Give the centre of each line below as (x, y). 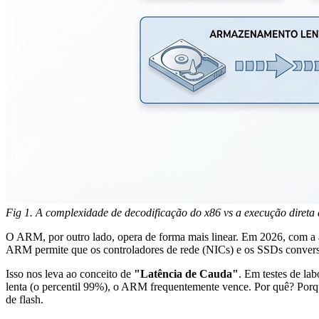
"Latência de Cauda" (186, 274)
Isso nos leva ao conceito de (70, 274)
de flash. (25, 300)
